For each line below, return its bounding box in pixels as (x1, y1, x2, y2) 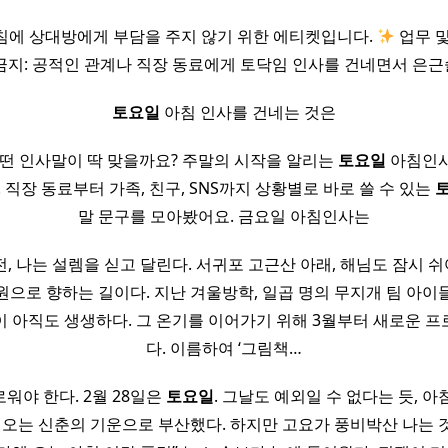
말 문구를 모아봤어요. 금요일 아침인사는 (78, 205, 370, 228)
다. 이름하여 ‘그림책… (146, 337, 302, 360)
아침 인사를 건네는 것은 (160, 101, 336, 124)
